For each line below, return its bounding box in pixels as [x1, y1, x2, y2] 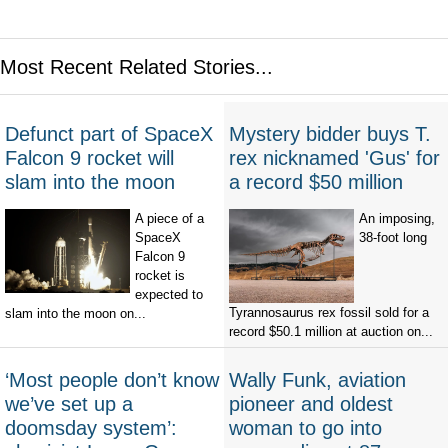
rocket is [135, 268, 185, 284]
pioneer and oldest [229, 393, 393, 416]
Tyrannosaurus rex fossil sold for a [229, 305, 429, 321]
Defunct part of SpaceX [5, 123, 213, 146]
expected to [135, 287, 203, 303]
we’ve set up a [5, 393, 133, 416]
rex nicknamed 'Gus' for [229, 147, 440, 170]
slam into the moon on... [5, 306, 146, 322]
